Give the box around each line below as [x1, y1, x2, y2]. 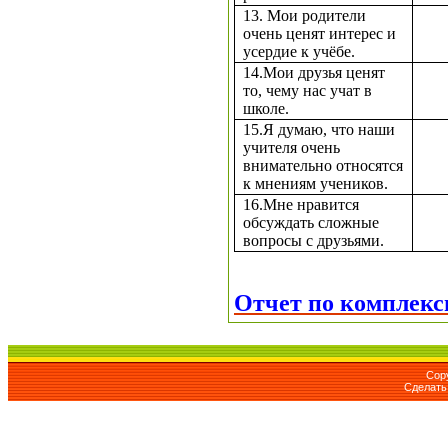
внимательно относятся [243, 156, 404, 174]
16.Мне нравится [243, 195, 360, 213]
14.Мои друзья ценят [243, 63, 386, 81]
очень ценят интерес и [243, 24, 397, 42]
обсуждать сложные [243, 213, 380, 231]
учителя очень [243, 138, 341, 156]
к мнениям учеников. [243, 174, 389, 192]
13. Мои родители [243, 6, 367, 24]
